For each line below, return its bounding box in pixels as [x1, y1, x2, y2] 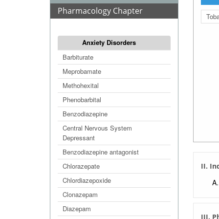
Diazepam [63, 204, 91, 213]
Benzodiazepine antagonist [63, 147, 139, 156]
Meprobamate [63, 66, 101, 76]
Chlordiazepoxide [63, 175, 111, 185]
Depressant [63, 133, 95, 142]
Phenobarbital [63, 95, 101, 104]
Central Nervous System [63, 123, 132, 132]
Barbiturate [63, 52, 93, 62]
